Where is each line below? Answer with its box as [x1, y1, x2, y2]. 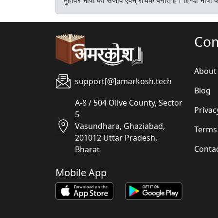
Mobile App [55, 165, 107, 179]
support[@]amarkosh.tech [75, 75, 172, 87]
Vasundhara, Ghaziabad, [75, 120, 165, 131]
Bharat [75, 144, 100, 155]
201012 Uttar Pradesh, [75, 132, 157, 143]
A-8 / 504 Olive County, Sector [75, 97, 182, 108]
